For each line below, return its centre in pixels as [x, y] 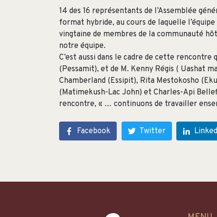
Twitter [152, 131]
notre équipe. [82, 46]
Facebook [94, 131]
